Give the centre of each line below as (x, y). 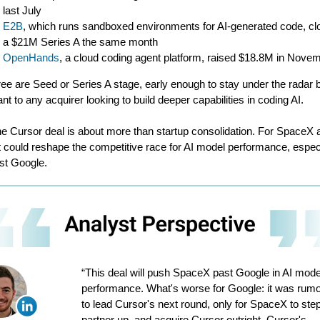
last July (22, 10)
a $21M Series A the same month (80, 42)
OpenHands (31, 57)
